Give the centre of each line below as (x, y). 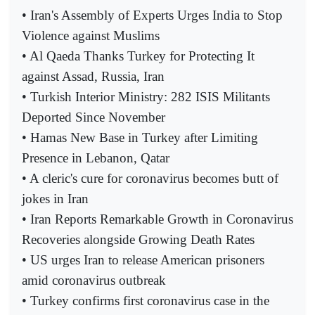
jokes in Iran (55, 198)
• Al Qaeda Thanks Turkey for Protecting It (138, 56)
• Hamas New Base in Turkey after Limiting (140, 137)
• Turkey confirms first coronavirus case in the (146, 300)
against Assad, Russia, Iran (93, 76)
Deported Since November (94, 117)
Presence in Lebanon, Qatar (96, 157)
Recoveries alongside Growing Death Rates (138, 239)
